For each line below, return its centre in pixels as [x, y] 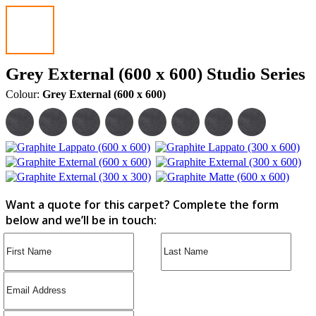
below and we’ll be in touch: [81, 220]
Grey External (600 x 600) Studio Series [156, 73]
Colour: [24, 94]
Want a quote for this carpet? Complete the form [142, 204]
